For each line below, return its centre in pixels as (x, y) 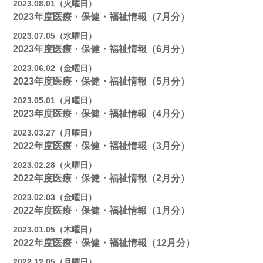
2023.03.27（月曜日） (55, 133)
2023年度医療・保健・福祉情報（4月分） (102, 114)
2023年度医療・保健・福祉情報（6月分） (102, 49)
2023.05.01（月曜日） (55, 100)
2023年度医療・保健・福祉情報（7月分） (102, 17)
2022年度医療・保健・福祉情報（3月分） (102, 146)
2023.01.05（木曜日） (55, 230)
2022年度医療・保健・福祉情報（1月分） (102, 210)
